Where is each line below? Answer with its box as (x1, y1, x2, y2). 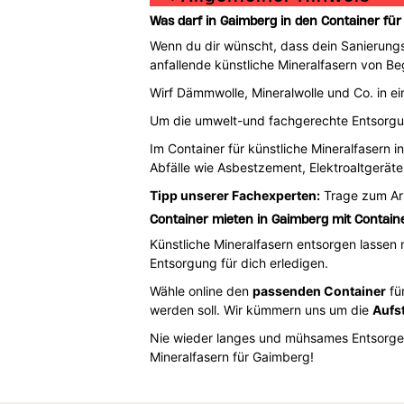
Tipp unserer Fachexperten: (149, 187, 320, 203)
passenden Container (252, 282, 386, 298)
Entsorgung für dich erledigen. (149, 254, 328, 271)
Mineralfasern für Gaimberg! (149, 348, 314, 364)
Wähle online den (149, 282, 252, 298)
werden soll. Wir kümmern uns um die (149, 301, 372, 317)
